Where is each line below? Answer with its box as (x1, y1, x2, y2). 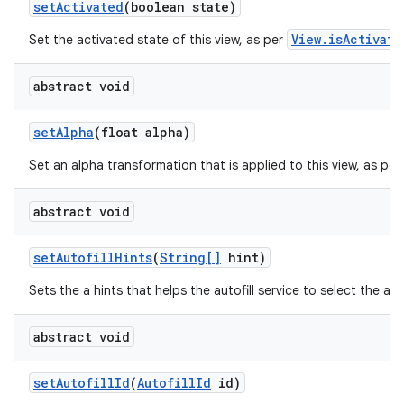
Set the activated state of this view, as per (29, 32, 287, 48)
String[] (160, 249, 221, 266)
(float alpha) (94, 124, 190, 141)
